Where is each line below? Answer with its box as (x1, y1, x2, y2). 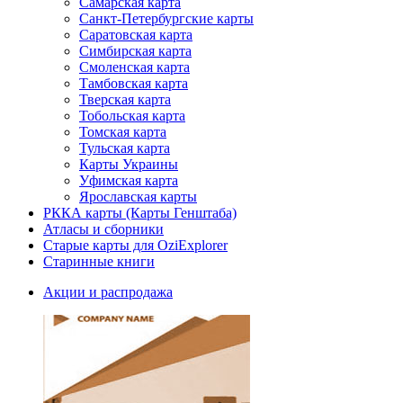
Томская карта (79, 124, 166, 140)
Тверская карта (79, 92, 171, 108)
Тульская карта (79, 140, 170, 157)
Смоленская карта (79, 59, 190, 76)
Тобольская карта (79, 108, 185, 124)
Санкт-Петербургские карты (79, 11, 254, 27)
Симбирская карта (79, 43, 192, 59)
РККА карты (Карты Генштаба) (43, 205, 237, 221)
